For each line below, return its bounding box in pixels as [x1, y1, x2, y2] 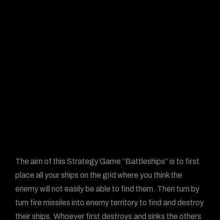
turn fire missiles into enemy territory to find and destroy [15, 198, 204, 207]
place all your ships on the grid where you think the [15, 171, 183, 179]
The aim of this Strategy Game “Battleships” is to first [15, 157, 200, 165]
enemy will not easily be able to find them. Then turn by [15, 185, 200, 193]
